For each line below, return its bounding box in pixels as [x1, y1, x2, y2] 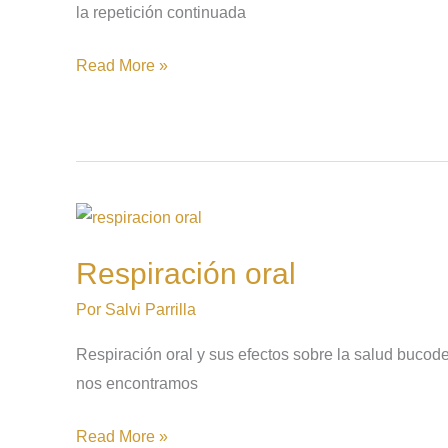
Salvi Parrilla [105, 300, 196, 318]
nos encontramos [76, 374, 198, 392]
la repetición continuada [76, 3, 246, 21]
